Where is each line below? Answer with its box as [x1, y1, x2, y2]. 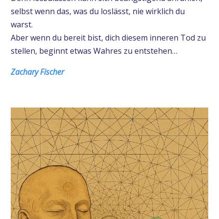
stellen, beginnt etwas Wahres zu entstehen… [10, 45, 177, 56]
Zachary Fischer [10, 66, 64, 77]
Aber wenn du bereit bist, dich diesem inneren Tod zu [10, 32, 206, 43]
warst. [10, 19, 33, 30]
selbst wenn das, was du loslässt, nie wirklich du [10, 5, 185, 17]
